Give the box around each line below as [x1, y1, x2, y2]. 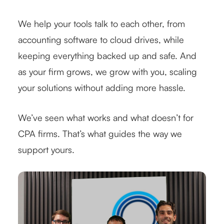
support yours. [18, 144, 74, 155]
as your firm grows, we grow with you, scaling [18, 66, 197, 77]
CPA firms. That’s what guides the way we [18, 128, 182, 139]
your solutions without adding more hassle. [18, 82, 185, 93]
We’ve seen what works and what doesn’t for [18, 112, 193, 123]
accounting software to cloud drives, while [18, 34, 184, 45]
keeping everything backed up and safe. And [18, 50, 196, 61]
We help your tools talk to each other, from [18, 18, 185, 29]
